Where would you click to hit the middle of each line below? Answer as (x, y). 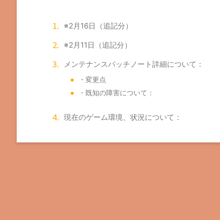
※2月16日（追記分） (98, 26)
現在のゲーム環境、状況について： (123, 117)
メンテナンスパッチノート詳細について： (134, 64)
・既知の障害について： (116, 93)
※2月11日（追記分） (98, 45)
